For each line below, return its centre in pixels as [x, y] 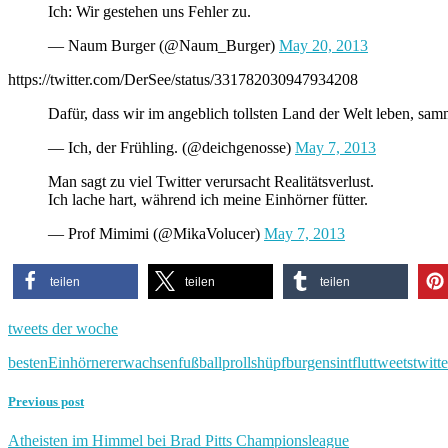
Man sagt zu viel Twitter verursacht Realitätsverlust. [211, 181]
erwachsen [144, 362]
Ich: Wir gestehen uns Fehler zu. [149, 11]
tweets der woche [63, 328]
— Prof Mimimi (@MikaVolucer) [156, 233]
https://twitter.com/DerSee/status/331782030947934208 [183, 79]
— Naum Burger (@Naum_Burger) [163, 45]
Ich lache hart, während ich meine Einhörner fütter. [208, 199]
